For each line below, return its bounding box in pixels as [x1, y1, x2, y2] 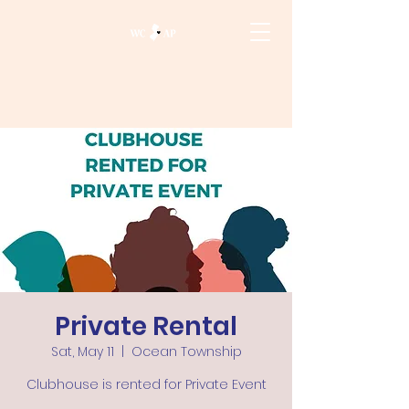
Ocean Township [131, 342, 242, 361]
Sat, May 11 [50, 342, 114, 361]
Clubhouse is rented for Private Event [26, 375, 267, 393]
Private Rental [55, 309, 237, 344]
